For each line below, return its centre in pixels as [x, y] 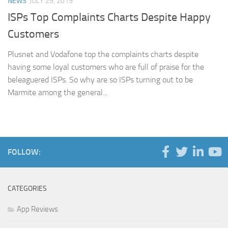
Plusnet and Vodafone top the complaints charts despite [103, 54]
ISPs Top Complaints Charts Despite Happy [109, 17]
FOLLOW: [24, 152]
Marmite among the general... [58, 92]
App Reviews [37, 209]
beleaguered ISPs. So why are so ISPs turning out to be [100, 79]
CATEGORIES [27, 188]
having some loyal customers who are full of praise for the [106, 67]
